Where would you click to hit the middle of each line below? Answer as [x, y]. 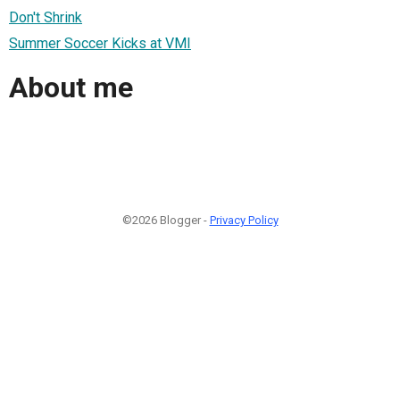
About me [71, 88]
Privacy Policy [244, 220]
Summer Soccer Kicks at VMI [100, 43]
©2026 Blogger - [166, 220]
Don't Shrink [46, 17]
